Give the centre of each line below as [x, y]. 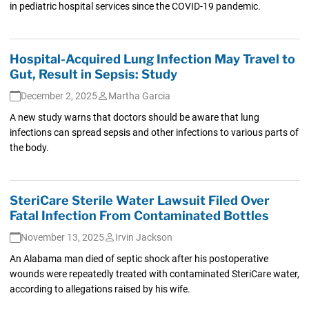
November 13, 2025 [62, 237]
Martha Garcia [139, 96]
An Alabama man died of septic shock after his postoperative [139, 258]
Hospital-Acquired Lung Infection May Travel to [152, 59]
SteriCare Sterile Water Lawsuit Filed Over [139, 200]
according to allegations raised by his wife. [100, 289]
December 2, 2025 [59, 96]
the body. [29, 147]
